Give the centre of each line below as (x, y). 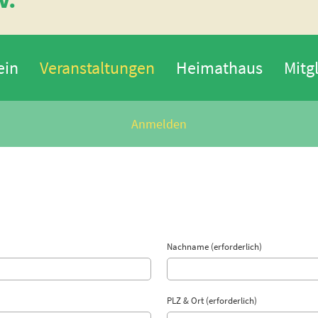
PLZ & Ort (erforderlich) (212, 301)
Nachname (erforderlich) (214, 247)
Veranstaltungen (97, 68)
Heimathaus (219, 68)
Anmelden (159, 124)
